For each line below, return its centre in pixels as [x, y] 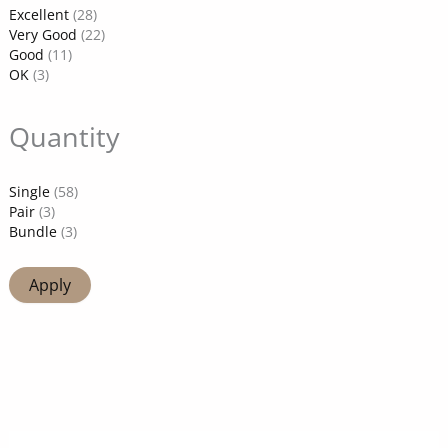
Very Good [42, 35]
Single [29, 192]
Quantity [64, 137]
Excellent [38, 15]
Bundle [32, 232]
